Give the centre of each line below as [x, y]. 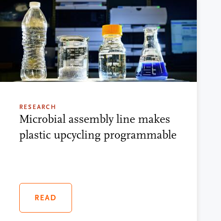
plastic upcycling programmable [98, 135]
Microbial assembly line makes [94, 119]
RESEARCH [38, 107]
